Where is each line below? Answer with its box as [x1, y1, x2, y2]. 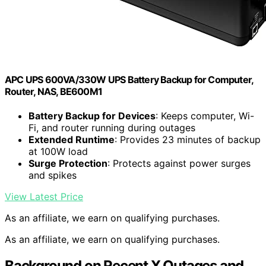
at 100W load [28, 145, 88, 158]
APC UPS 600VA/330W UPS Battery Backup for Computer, [5, 73, 254, 85]
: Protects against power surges [107, 157, 251, 170]
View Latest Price [5, 191, 83, 203]
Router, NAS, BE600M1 [5, 85, 102, 97]
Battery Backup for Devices [28, 110, 156, 122]
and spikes [28, 169, 77, 182]
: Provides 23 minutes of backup [115, 134, 261, 146]
